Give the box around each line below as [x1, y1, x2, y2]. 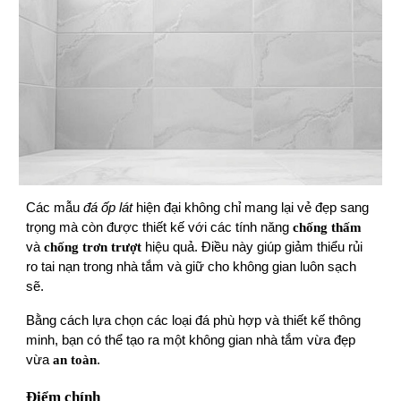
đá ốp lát [83, 200, 133, 216]
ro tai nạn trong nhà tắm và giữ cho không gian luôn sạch [26, 260, 357, 275]
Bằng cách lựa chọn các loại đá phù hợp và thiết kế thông [26, 313, 362, 328]
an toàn [53, 353, 98, 368]
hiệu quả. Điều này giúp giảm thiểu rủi [141, 240, 363, 255]
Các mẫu [26, 200, 84, 216]
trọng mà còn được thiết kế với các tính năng [26, 220, 294, 235]
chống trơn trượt [44, 240, 142, 255]
